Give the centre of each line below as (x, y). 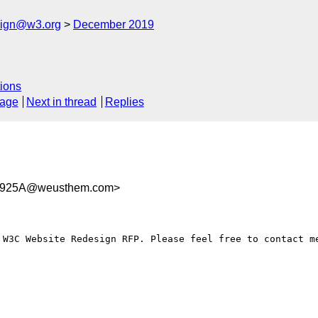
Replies (124, 102)
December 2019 (114, 24)
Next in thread (62, 102)
